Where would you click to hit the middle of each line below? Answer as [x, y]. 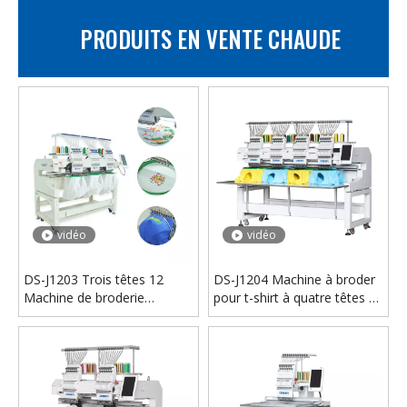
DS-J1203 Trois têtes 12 [94, 279]
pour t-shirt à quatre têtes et [297, 297]
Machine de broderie [84, 297]
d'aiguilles [52, 315]
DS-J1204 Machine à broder [294, 279]
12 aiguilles [246, 315]
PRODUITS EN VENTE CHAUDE [210, 38]
